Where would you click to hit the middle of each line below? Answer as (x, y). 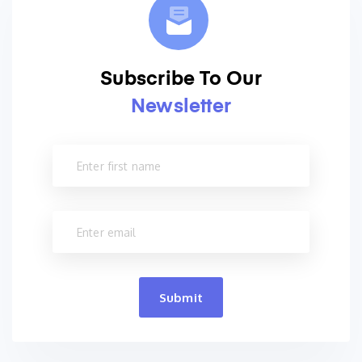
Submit (181, 297)
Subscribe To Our (181, 80)
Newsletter (181, 107)
